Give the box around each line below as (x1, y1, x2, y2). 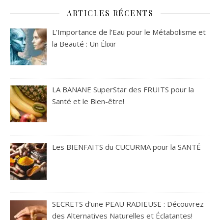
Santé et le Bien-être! (52, 96, 125, 106)
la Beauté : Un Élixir (52, 39, 117, 49)
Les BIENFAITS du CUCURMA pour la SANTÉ (52, 141, 201, 152)
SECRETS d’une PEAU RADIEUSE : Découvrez (52, 199, 204, 209)
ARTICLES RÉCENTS (67, 8, 153, 19)
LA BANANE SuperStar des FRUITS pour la (52, 84, 194, 94)
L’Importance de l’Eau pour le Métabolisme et (52, 27, 206, 37)
